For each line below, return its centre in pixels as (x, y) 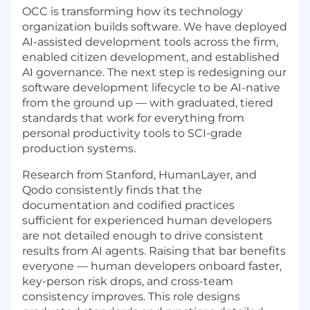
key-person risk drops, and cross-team (128, 281)
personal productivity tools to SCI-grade (132, 133)
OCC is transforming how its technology (133, 11)
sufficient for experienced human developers (147, 220)
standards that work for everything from (133, 118)
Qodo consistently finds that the (112, 190)
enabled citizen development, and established (151, 57)
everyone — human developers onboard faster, (152, 266)
